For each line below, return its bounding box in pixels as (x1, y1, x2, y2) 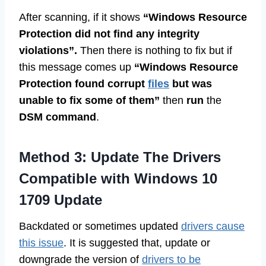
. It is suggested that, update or (64, 236, 210, 249)
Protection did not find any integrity (19, 27, 199, 40)
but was (169, 77, 212, 90)
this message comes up (19, 61, 134, 73)
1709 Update (19, 191, 102, 208)
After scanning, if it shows (19, 11, 143, 23)
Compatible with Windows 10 (19, 170, 217, 186)
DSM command (19, 110, 96, 123)
